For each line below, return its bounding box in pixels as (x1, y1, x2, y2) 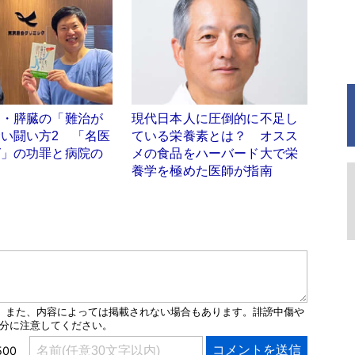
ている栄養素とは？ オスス (132, 129, 299, 143)
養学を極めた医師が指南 (132, 164, 273, 178)
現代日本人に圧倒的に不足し (132, 112, 299, 126)
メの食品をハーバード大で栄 (132, 147, 299, 161)
